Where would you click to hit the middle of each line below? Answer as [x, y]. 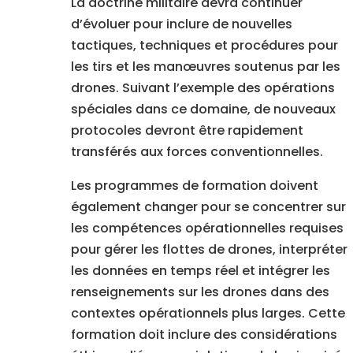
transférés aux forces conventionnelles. [197, 152]
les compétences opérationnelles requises [207, 229]
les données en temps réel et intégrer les [200, 271]
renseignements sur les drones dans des [200, 292]
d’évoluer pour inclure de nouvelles [181, 24]
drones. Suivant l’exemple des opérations [203, 88]
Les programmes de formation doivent [194, 186]
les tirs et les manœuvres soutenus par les [205, 67]
